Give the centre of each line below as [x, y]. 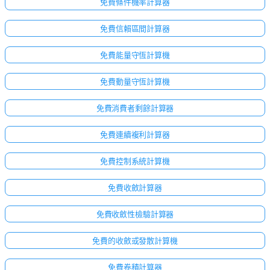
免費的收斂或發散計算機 [135, 240]
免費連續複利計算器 [135, 134]
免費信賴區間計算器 [135, 28]
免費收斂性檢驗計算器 [135, 214]
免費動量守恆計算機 [135, 81]
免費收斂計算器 [135, 187]
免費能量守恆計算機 [135, 55]
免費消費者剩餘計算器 [135, 108]
